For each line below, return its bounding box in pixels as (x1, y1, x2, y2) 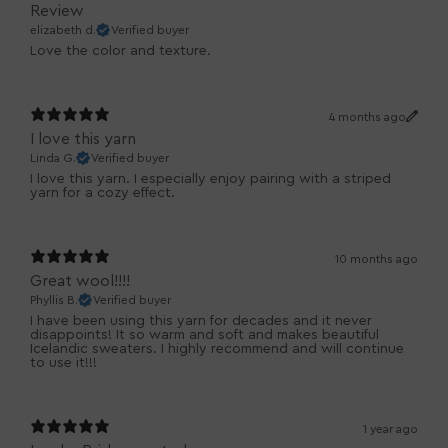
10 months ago (335, 253, 418, 266)
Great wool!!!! (30, 273, 130, 290)
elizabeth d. (30, 24, 96, 37)
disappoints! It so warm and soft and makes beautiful (30, 328, 379, 343)
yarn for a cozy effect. (30, 186, 175, 201)
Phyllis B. (30, 294, 78, 307)
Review (30, 3, 84, 20)
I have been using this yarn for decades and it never (30, 314, 372, 329)
